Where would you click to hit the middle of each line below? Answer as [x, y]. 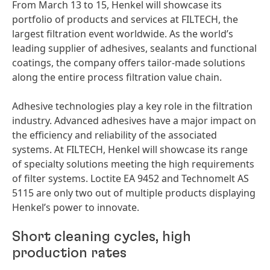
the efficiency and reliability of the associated [115, 135]
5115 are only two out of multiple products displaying [134, 193]
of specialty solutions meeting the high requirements [133, 164]
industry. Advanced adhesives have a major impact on [134, 121]
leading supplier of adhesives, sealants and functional [134, 48]
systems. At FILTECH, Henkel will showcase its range [130, 149]
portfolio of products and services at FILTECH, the [125, 19]
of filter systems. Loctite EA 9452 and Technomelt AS [130, 178]
